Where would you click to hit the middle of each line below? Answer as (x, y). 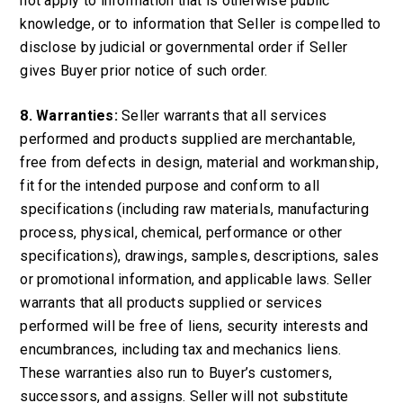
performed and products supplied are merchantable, (188, 139)
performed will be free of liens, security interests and (194, 326)
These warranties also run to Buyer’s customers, (176, 373)
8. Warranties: (71, 116)
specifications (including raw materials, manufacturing (194, 209)
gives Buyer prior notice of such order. (144, 71)
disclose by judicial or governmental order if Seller (184, 47)
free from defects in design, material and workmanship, (199, 162)
